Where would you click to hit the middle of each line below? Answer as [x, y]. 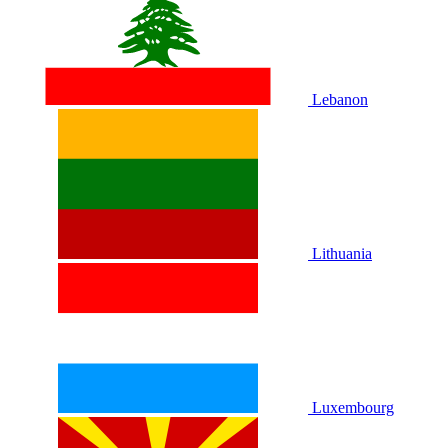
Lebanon [340, 99]
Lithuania [342, 253]
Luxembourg [353, 407]
